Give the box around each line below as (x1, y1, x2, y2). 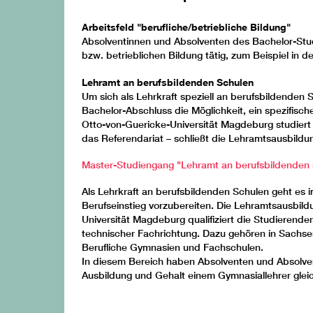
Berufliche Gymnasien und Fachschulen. (82, 240, 263, 254)
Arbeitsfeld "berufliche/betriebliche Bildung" (82, 21, 291, 34)
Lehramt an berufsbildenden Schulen (82, 75, 254, 88)
